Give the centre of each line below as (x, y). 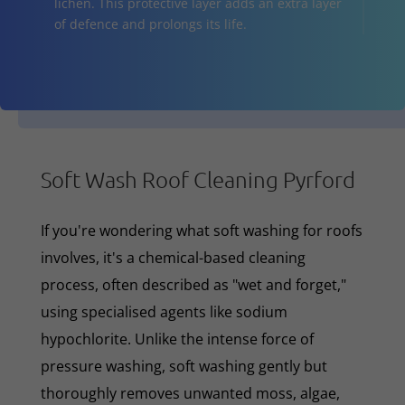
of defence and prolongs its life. (150, 24)
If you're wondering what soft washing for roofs (201, 230)
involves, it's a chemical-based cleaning (173, 257)
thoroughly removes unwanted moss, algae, (190, 393)
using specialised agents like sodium (164, 311)
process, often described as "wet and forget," (193, 284)
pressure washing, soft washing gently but (184, 366)
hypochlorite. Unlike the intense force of (177, 339)
